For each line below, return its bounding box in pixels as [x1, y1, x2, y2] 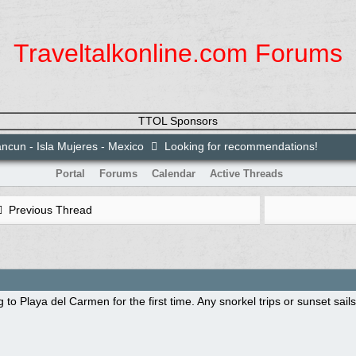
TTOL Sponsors [138, 114, 218, 127]
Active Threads [209, 168, 283, 180]
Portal [55, 168, 85, 180]
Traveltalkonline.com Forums [13, 39, 342, 68]
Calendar [151, 168, 195, 180]
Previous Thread [6, 203, 93, 216]
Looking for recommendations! [161, 140, 318, 153]
